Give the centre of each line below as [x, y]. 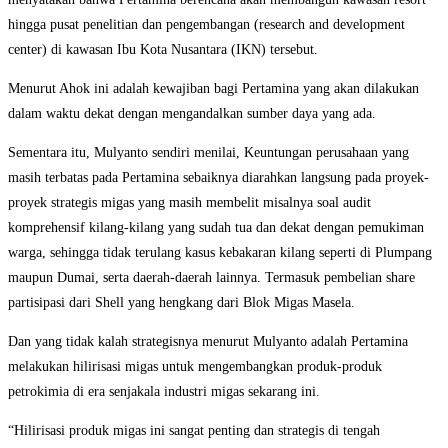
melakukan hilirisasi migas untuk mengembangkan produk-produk [195, 367]
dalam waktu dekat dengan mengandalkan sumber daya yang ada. [192, 114]
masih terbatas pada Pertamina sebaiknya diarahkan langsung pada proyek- [218, 178]
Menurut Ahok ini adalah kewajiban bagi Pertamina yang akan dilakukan [213, 89]
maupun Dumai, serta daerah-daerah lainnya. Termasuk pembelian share [211, 278]
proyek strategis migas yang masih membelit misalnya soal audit [189, 203]
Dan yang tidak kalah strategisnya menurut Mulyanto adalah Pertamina [208, 342]
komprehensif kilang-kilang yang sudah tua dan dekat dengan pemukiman [216, 228]
